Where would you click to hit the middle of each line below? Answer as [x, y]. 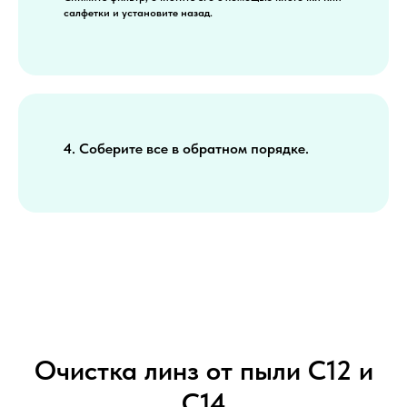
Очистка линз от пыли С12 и [203, 370]
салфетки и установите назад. [138, 13]
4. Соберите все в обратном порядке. [186, 149]
